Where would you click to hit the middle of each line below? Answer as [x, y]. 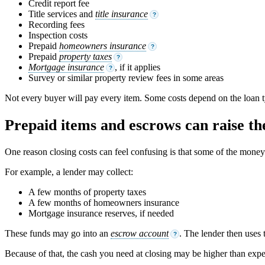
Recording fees [56, 25]
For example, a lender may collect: [69, 172]
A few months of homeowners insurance [104, 202]
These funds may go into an [58, 233]
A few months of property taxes [87, 192]
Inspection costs [58, 35]
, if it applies [138, 67]
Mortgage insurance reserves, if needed [101, 213]
